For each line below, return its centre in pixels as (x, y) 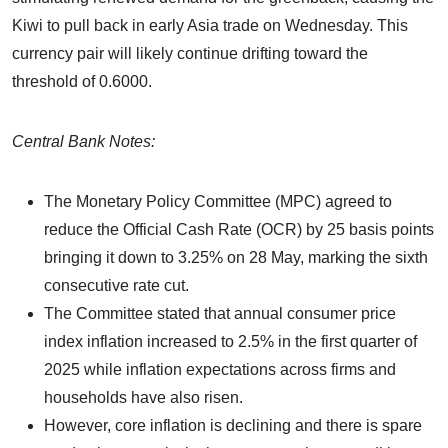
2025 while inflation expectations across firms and (220, 369)
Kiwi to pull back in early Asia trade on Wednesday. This (210, 25)
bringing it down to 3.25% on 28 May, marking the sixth (236, 257)
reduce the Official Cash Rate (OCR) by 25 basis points (239, 229)
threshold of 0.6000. (82, 81)
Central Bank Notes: (83, 141)
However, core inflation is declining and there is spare (233, 425)
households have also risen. (143, 397)
